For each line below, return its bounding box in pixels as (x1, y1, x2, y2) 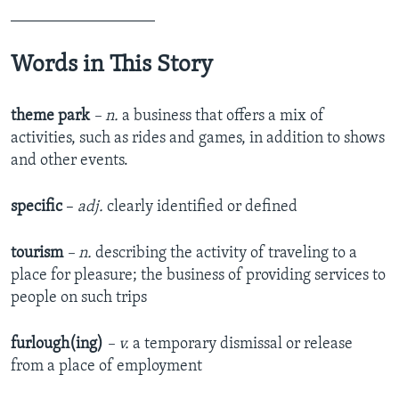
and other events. (11, 151, 128, 169)
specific (11, 198, 62, 216)
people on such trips (11, 289, 147, 306)
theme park (11, 107, 90, 125)
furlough (11, 335, 69, 353)
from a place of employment (11, 357, 202, 375)
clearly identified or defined (103, 198, 297, 216)
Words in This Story (11, 53, 213, 77)
